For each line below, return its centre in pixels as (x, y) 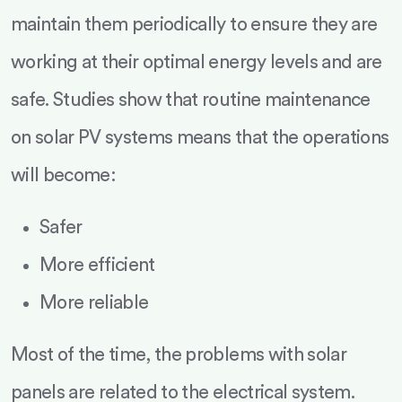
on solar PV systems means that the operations (200, 138)
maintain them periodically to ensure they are (194, 25)
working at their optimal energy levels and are (197, 62)
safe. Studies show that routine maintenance (191, 100)
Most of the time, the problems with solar (179, 355)
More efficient (97, 265)
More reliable (94, 303)
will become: (64, 175)
